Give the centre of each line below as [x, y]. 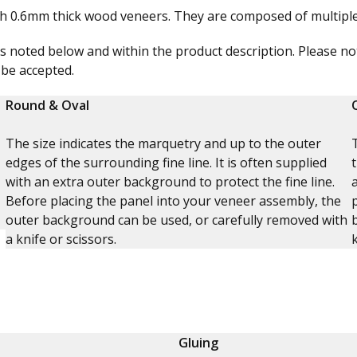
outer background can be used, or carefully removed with [176, 220]
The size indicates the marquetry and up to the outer [163, 143]
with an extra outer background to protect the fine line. [170, 182]
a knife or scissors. [61, 239]
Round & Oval [47, 105]
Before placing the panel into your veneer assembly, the [173, 201]
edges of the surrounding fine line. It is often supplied [166, 163]
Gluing [198, 343]
